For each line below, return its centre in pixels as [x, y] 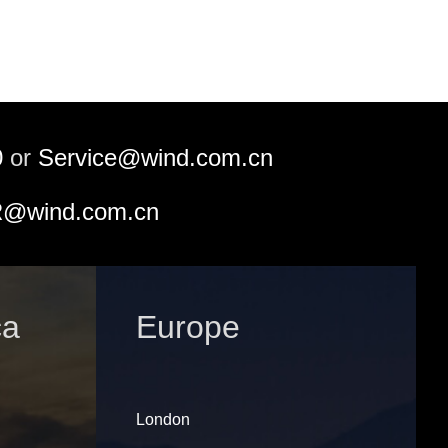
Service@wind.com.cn [155, 157]
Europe [188, 327]
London [163, 419]
